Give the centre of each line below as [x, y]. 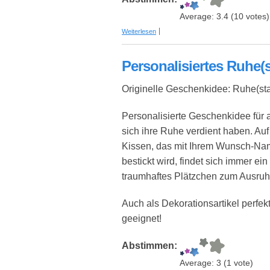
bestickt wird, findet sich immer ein [195, 162]
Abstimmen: [151, 246]
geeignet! [142, 219]
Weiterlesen [139, 32]
